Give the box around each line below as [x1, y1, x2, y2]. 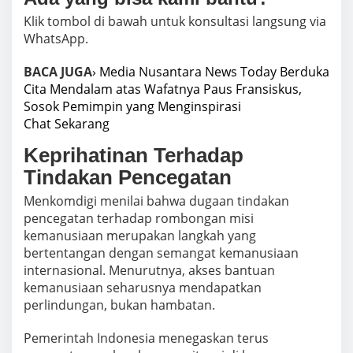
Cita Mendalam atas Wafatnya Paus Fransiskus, [24, 80, 302, 98]
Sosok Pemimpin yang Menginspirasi [24, 98, 241, 116]
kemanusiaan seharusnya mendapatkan [24, 279, 262, 297]
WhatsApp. [24, 30, 88, 48]
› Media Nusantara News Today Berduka [92, 63, 329, 81]
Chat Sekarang [24, 115, 110, 133]
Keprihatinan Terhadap [24, 143, 243, 168]
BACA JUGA [24, 63, 92, 81]
